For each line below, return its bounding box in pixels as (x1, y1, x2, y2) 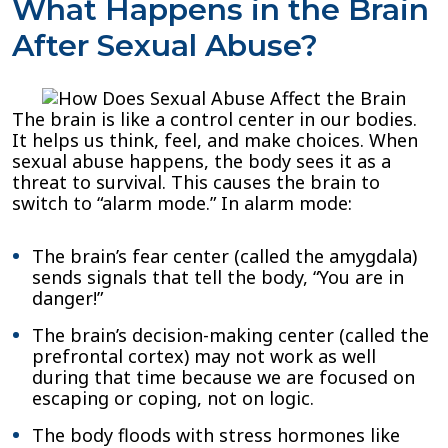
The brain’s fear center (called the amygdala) (32, 244, 417, 268)
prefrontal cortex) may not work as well (32, 344, 376, 368)
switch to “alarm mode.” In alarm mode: (12, 191, 352, 215)
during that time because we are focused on (32, 365, 415, 389)
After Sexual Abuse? (12, 27, 318, 64)
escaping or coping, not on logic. (32, 386, 314, 410)
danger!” (32, 286, 103, 310)
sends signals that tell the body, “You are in (32, 265, 404, 289)
